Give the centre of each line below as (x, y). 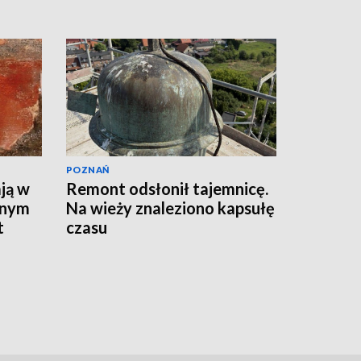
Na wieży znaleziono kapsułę (170, 208)
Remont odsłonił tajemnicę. (167, 189)
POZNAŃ (88, 170)
